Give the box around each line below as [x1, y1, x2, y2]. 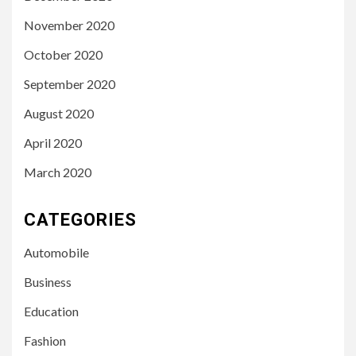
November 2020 [24, 17, 114, 33]
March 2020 [24, 164, 91, 180]
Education [24, 303, 79, 319]
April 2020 [24, 134, 82, 150]
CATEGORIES [24, 209, 137, 230]
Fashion [24, 332, 66, 348]
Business [24, 273, 72, 289]
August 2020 [24, 105, 94, 121]
